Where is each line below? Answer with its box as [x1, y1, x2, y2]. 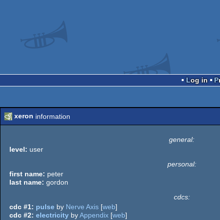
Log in [190, 76, 208, 84]
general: [169, 135, 194, 143]
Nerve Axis [66, 202, 99, 211]
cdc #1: [9, 202, 34, 211]
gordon [44, 178, 68, 186]
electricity [36, 211, 69, 219]
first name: [9, 169, 45, 178]
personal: [167, 160, 196, 168]
